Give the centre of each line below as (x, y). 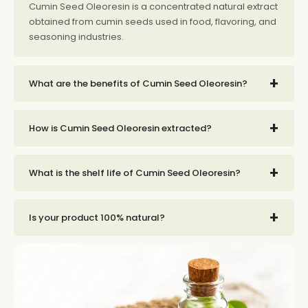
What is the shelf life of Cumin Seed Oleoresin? (135, 173)
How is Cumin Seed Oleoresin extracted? (120, 129)
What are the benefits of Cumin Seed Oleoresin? (138, 84)
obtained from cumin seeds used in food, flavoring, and (153, 22)
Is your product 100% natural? (97, 218)
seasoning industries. (76, 37)
